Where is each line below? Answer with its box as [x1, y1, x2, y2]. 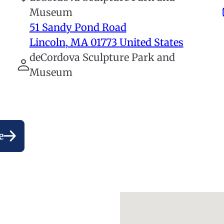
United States [119, 35, 183, 48]
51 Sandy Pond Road [29, 20, 126, 33]
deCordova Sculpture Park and [29, 50, 175, 63]
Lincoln [29, 35, 65, 48]
